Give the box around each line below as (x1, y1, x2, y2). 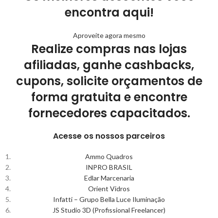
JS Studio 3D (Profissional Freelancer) (53, 205, 165, 214)
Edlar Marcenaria (84, 173, 134, 182)
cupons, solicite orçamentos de (16, 73, 202, 89)
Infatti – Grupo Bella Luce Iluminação (53, 195, 165, 203)
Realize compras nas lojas (31, 40, 187, 57)
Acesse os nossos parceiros (53, 130, 165, 142)
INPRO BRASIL (86, 163, 132, 171)
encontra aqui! (64, 4, 154, 20)
